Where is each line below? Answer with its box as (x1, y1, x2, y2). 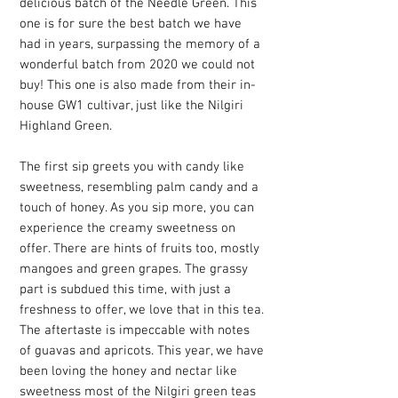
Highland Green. (20, 118, 112, 135)
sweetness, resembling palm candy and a (20, 179, 259, 196)
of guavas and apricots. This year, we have (20, 343, 264, 360)
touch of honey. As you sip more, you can (20, 200, 254, 217)
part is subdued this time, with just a (20, 282, 231, 298)
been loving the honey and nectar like (20, 363, 237, 380)
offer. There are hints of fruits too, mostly (20, 241, 259, 258)
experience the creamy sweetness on (20, 220, 235, 237)
